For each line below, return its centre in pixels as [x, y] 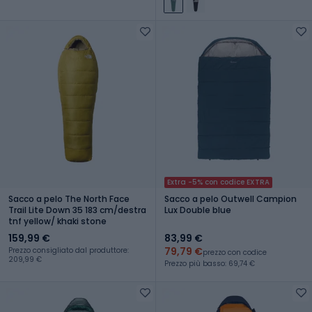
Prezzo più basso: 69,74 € [210, 263]
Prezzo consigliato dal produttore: [69, 250]
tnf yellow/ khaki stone [57, 221]
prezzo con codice [235, 252]
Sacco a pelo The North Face [69, 198]
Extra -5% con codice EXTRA [218, 182]
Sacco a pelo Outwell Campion [231, 198]
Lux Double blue [198, 210]
